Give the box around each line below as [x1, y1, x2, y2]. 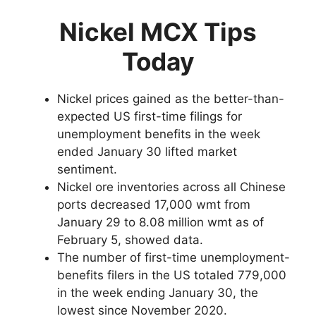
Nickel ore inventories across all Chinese [57, 180, 286, 195]
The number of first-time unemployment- [57, 250, 290, 265]
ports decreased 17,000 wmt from [57, 197, 250, 212]
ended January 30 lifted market [57, 145, 237, 159]
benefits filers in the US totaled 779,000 [57, 268, 286, 283]
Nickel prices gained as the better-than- [57, 92, 284, 107]
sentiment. [57, 162, 117, 177]
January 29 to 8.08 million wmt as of [57, 215, 264, 230]
